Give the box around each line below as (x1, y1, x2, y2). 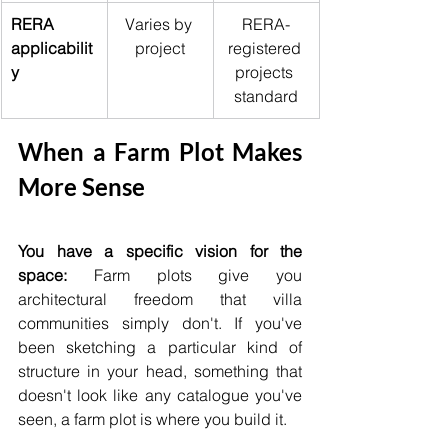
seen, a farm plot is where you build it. (18, 409, 287, 430)
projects (235, 62, 297, 83)
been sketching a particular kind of (18, 337, 302, 358)
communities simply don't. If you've (18, 313, 302, 334)
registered (227, 38, 305, 59)
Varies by (124, 14, 196, 35)
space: (18, 265, 67, 286)
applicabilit (11, 38, 92, 59)
